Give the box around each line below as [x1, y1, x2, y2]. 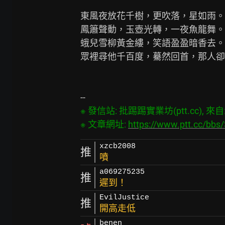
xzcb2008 [99, 142, 136, 151]
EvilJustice [99, 193, 149, 202]
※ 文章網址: [80, 119, 128, 130]
